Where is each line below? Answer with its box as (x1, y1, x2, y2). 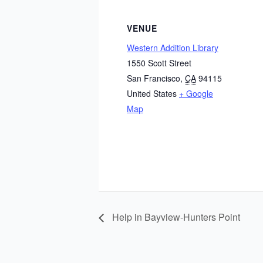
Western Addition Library (127, 42, 218, 53)
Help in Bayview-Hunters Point (110, 210, 240, 224)
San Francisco (127, 72, 180, 84)
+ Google (179, 87, 213, 99)
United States (127, 87, 177, 99)
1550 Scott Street (127, 57, 191, 69)
